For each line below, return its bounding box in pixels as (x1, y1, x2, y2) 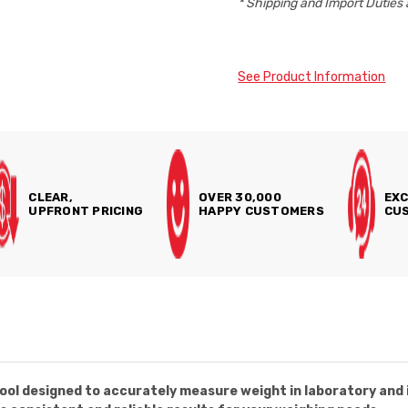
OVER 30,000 (199, 190, 281, 204)
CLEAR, (28, 190, 73, 204)
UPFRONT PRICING (28, 204, 144, 218)
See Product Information (238, 69, 386, 85)
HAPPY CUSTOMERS (199, 204, 324, 218)
